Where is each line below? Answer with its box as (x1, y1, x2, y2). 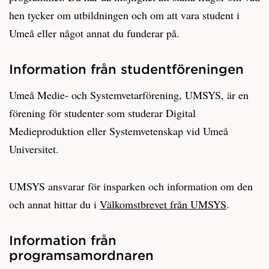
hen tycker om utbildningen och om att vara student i (9, 8, 240, 23)
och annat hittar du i (9, 197, 100, 212)
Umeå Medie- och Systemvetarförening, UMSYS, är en (9, 88, 249, 103)
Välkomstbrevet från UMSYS (100, 197, 226, 212)
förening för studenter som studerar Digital (9, 106, 196, 121)
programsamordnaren (9, 247, 154, 263)
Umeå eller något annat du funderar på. (9, 26, 180, 41)
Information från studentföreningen (9, 61, 244, 77)
